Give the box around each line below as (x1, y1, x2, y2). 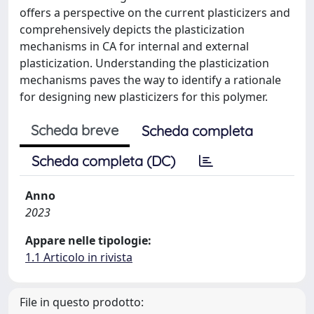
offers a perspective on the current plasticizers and (20, 5, 290, 20)
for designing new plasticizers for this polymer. (20, 89, 268, 104)
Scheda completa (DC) (32, 152, 175, 170)
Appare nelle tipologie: (25, 233, 151, 248)
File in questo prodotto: (20, 294, 144, 310)
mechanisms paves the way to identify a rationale (20, 72, 281, 88)
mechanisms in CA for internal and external (20, 39, 249, 54)
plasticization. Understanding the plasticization (20, 55, 269, 71)
